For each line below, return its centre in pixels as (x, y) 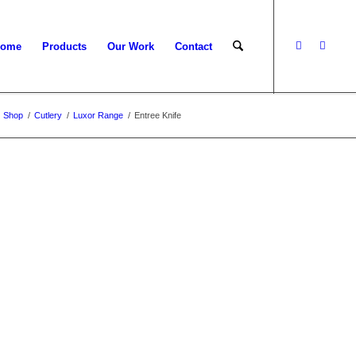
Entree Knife (158, 115)
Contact (193, 46)
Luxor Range (98, 115)
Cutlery (48, 115)
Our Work (130, 46)
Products (64, 46)
